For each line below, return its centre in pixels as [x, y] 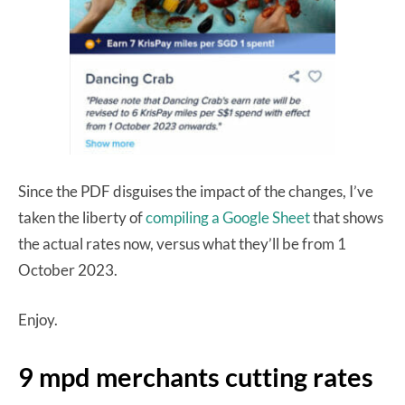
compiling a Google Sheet [228, 217]
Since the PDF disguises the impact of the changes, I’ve [196, 191]
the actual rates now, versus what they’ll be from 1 [182, 243]
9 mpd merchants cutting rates [196, 376]
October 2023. [69, 269]
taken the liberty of [82, 217]
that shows [347, 217]
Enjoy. [38, 319]
